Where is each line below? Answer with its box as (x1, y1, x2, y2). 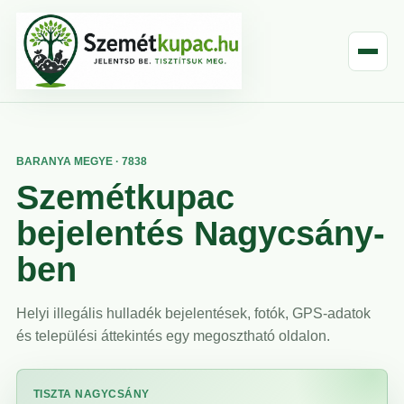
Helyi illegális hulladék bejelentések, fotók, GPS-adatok (16, 306, 371, 322)
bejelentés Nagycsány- (16, 215, 385, 253)
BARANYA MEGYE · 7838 (16, 155, 147, 169)
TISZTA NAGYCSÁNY (33, 388, 150, 401)
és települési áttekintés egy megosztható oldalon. (16, 328, 330, 344)
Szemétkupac (16, 179, 234, 217)
